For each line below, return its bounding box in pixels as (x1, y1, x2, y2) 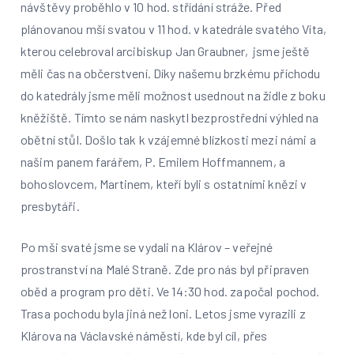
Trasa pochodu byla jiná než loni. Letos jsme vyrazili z (21, 306, 306, 321)
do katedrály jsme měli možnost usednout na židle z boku (21, 88, 326, 103)
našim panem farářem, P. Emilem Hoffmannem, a (21, 154, 286, 169)
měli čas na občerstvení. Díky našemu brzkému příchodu (21, 66, 321, 81)
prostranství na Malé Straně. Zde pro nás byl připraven (21, 262, 310, 277)
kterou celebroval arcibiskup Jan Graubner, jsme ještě (21, 43, 311, 58)
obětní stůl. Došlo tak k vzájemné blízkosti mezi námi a (21, 132, 316, 147)
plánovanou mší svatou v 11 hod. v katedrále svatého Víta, (21, 21, 327, 36)
